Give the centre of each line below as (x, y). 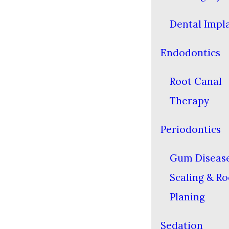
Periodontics (191, 129)
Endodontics (190, 53)
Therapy (189, 101)
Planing (187, 197)
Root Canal (196, 81)
